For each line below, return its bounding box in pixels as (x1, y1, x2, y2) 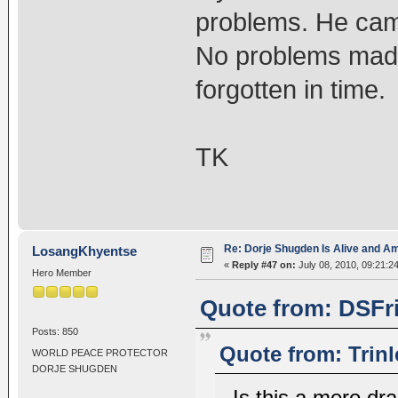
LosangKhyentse (32, 243, 138, 259)
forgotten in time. (195, 76, 386, 105)
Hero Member (31, 267, 92, 278)
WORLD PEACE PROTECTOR (31, 346, 168, 358)
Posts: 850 (31, 326, 78, 338)
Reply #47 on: (231, 259, 296, 270)
